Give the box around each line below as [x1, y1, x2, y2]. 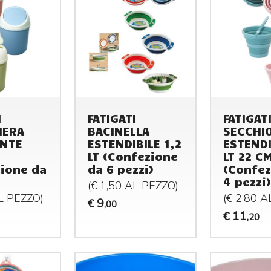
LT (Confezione [88, 148, 178, 163]
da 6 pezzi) [88, 161, 154, 176]
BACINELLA [88, 123, 150, 138]
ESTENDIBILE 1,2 [88, 135, 182, 151]
